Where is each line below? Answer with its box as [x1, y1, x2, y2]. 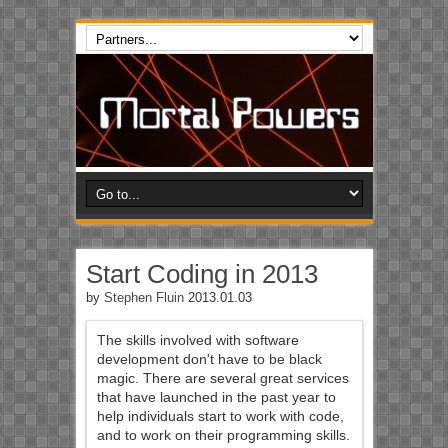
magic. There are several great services [96, 370, 349, 387]
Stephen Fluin [103, 290, 184, 306]
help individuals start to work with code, [96, 408, 344, 425]
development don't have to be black [96, 351, 322, 368]
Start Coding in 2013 [85, 259, 318, 290]
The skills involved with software [96, 332, 299, 349]
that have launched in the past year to [96, 389, 336, 406]
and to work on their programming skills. [96, 427, 350, 444]
